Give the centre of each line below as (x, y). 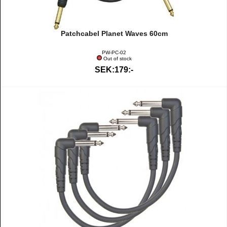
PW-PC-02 (114, 52)
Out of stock (117, 59)
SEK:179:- (114, 70)
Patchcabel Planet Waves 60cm (114, 33)
